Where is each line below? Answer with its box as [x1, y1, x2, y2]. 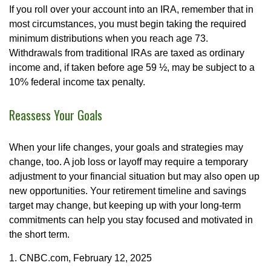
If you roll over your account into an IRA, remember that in [9, 4, 253, 15]
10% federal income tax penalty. [9, 77, 145, 88]
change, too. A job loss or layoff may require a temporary [9, 156, 248, 167]
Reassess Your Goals [9, 106, 102, 124]
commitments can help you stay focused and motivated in [9, 214, 253, 225]
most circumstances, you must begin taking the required [9, 19, 246, 30]
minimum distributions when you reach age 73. [9, 33, 208, 44]
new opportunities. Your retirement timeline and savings [9, 185, 246, 196]
